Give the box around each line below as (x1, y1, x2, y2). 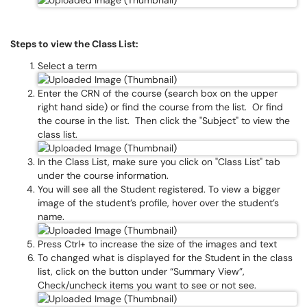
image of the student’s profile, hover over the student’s (38, 197, 279, 209)
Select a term (38, 60, 97, 72)
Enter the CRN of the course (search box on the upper (38, 87, 278, 99)
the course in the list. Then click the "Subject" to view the (38, 114, 290, 127)
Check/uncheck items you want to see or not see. (38, 279, 256, 291)
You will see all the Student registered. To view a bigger (38, 183, 280, 195)
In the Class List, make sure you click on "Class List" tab (38, 156, 280, 168)
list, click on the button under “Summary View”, (38, 265, 245, 278)
